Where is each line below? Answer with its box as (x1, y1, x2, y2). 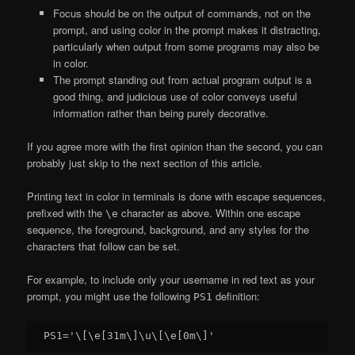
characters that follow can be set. (27, 239, 181, 254)
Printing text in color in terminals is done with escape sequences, (27, 189, 326, 204)
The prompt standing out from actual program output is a (52, 71, 311, 87)
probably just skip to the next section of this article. (27, 155, 263, 170)
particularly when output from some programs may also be (52, 38, 319, 54)
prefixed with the (27, 205, 106, 221)
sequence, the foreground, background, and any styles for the (27, 222, 310, 238)
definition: (212, 288, 261, 304)
